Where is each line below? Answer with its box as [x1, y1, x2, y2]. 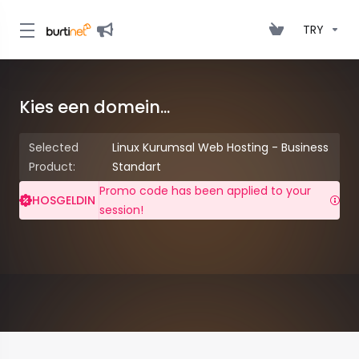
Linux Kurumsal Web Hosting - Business [111, 139, 329, 155]
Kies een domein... [19, 95, 170, 119]
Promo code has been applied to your [99, 183, 311, 199]
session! [99, 202, 143, 218]
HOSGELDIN [32, 192, 99, 208]
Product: [29, 159, 79, 175]
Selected [29, 139, 79, 155]
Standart [111, 159, 161, 175]
